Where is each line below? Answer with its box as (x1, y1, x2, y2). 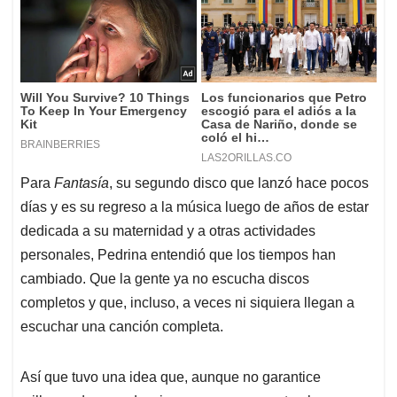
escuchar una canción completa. (20, 319, 223, 335)
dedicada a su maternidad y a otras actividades (20, 223, 315, 239)
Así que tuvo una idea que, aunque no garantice (20, 370, 321, 385)
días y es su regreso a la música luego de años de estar (20, 199, 369, 215)
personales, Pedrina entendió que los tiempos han (20, 247, 336, 263)
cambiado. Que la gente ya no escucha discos (20, 271, 309, 287)
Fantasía (54, 175, 109, 191)
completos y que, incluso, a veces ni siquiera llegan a (20, 295, 354, 311)
